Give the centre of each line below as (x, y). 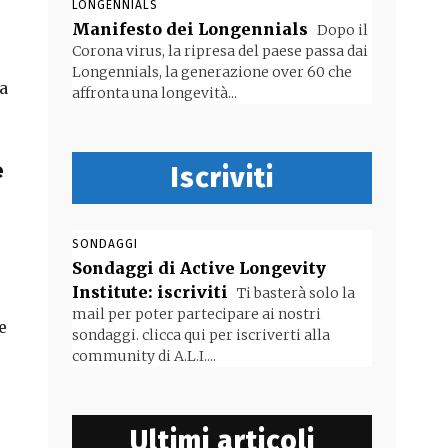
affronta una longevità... (154, 93)
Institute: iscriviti (150, 292)
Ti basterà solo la (294, 293)
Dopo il (341, 30)
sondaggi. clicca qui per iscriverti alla (201, 335)
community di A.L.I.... (144, 356)
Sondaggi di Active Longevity (199, 268)
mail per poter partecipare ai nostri (196, 314)
